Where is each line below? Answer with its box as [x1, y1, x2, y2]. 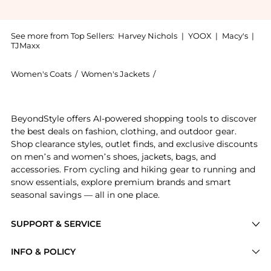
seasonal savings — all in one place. [10, 189, 160, 201]
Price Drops [10, 237, 61, 249]
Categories [10, 256, 57, 267]
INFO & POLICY [10, 246, 76, 257]
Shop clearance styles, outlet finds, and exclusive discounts [10, 139, 258, 150]
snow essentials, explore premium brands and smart [10, 177, 231, 188]
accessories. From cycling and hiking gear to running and [10, 164, 255, 175]
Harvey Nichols [118, 30, 178, 41]
